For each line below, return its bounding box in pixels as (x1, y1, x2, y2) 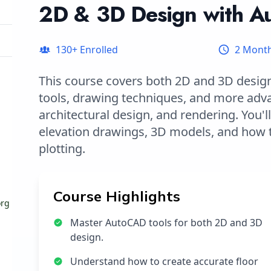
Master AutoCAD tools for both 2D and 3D (70, 216, 263, 229)
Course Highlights (53, 187, 180, 205)
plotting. (39, 140, 85, 157)
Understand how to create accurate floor (70, 255, 258, 268)
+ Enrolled (72, 43, 118, 56)
